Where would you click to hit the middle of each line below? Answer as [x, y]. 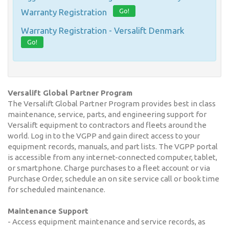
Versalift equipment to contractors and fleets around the [107, 125]
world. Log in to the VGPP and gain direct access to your [104, 136]
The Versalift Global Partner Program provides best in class [112, 104]
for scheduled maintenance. [56, 189]
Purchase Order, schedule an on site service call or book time [113, 179]
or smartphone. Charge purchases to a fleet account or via [109, 168]
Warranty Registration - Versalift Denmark [103, 30]
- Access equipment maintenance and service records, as [107, 222]
